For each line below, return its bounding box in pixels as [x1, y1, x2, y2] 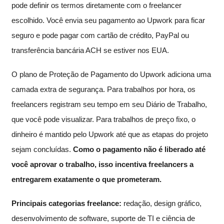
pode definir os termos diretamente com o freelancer [11, 1, 181, 10]
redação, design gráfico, [121, 199, 201, 208]
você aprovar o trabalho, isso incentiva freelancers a [11, 160, 193, 169]
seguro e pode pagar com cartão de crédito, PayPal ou [11, 31, 189, 40]
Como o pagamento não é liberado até [73, 145, 205, 154]
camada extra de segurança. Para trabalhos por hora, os [11, 85, 195, 94]
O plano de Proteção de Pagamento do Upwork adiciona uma [11, 70, 211, 79]
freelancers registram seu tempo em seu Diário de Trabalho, [11, 100, 207, 109]
